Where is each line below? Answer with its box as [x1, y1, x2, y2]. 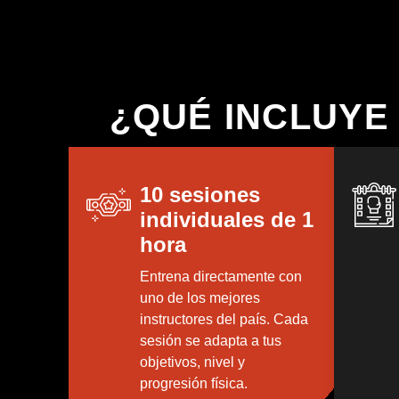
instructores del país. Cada [140, 311, 309, 327]
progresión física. [140, 375, 248, 391]
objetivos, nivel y [140, 354, 246, 370]
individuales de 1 [140, 207, 314, 232]
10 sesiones [140, 182, 261, 207]
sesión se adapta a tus [140, 332, 282, 348]
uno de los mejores [140, 289, 261, 305]
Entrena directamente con [140, 268, 303, 284]
